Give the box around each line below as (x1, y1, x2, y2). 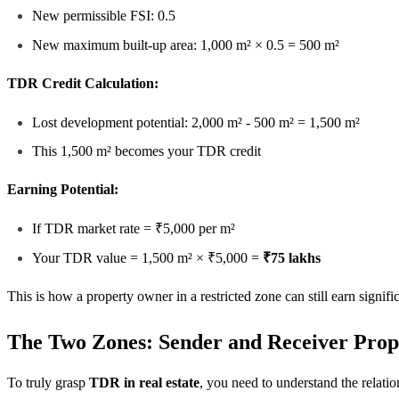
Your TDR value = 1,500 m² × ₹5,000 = (32, 249, 263, 265)
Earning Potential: (7, 182, 118, 198)
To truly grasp (7, 375, 89, 391)
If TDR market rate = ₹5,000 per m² (32, 221, 235, 237)
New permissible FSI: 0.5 (32, 8, 175, 24)
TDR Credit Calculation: (7, 75, 159, 91)
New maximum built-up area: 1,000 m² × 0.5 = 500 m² (32, 37, 339, 53)
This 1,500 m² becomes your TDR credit (32, 143, 261, 159)
